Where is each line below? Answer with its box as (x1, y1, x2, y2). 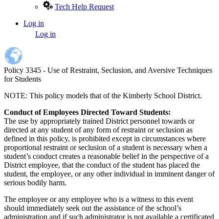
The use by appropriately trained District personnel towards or (4, 116, 195, 125)
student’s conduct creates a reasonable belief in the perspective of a (4, 152, 209, 160)
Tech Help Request (55, 2, 114, 11)
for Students (4, 74, 41, 83)
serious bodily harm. (4, 178, 66, 187)
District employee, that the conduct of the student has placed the (4, 160, 200, 169)
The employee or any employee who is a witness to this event (4, 195, 193, 203)
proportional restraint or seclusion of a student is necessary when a (4, 143, 207, 152)
